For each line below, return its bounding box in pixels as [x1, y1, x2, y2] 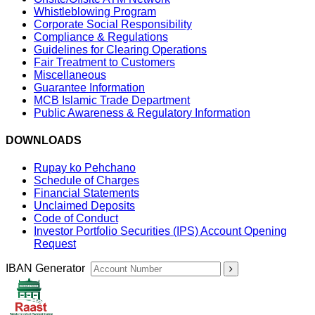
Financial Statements [34, 187, 139, 200]
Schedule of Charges [34, 174, 139, 187]
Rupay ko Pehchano [34, 162, 136, 174]
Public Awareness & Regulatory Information [34, 106, 250, 119]
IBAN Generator [6, 262, 85, 275]
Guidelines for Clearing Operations [34, 43, 207, 56]
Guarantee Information [34, 81, 145, 94]
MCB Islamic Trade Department [34, 94, 190, 106]
